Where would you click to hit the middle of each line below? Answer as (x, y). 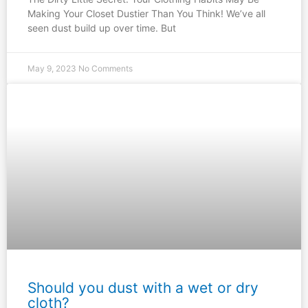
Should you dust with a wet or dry (143, 288)
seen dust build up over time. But (102, 27)
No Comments (106, 68)
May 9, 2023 (53, 68)
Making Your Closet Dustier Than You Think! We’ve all (146, 13)
